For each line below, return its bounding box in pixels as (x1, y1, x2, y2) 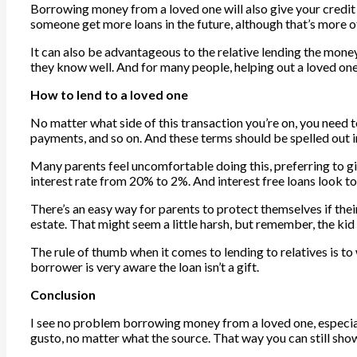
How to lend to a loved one (30, 86, 188, 102)
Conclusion (30, 286, 96, 302)
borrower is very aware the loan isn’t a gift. (30, 258, 259, 274)
